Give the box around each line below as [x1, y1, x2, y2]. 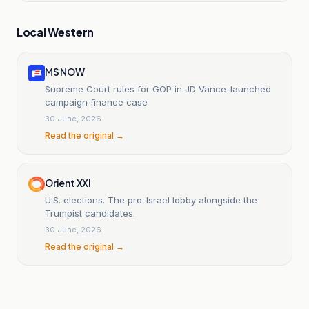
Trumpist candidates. [45, 207, 135, 219]
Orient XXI [45, 176, 91, 189]
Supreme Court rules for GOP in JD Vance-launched [45, 83, 271, 94]
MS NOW [45, 65, 85, 78]
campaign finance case [45, 96, 148, 108]
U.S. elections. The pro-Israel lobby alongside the [45, 194, 257, 206]
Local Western [17, 24, 94, 39]
